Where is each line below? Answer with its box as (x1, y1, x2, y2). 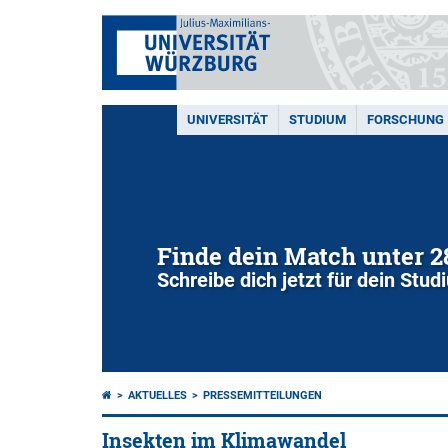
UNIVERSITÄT (187, 112, 268, 127)
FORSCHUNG (367, 112, 444, 127)
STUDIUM (289, 112, 346, 127)
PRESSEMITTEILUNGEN (203, 389, 322, 402)
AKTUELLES (128, 389, 187, 402)
